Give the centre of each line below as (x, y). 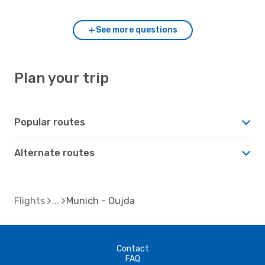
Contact (132, 248)
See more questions (137, 30)
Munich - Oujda (101, 201)
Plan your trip (62, 78)
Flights (30, 201)
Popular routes (50, 122)
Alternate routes (54, 153)
